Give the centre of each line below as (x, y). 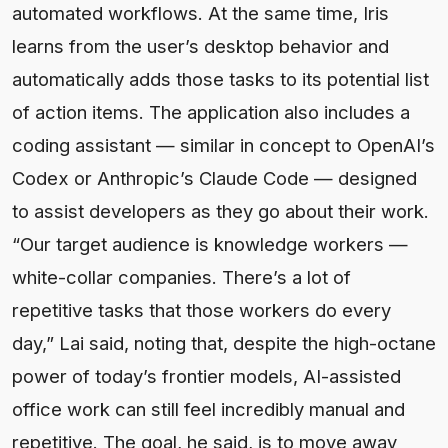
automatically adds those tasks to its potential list (220, 78)
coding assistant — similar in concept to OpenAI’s (223, 144)
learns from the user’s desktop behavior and (200, 45)
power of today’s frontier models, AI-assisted (206, 375)
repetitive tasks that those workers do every (201, 309)
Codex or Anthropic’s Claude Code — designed (214, 177)
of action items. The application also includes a (211, 111)
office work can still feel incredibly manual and (208, 408)
